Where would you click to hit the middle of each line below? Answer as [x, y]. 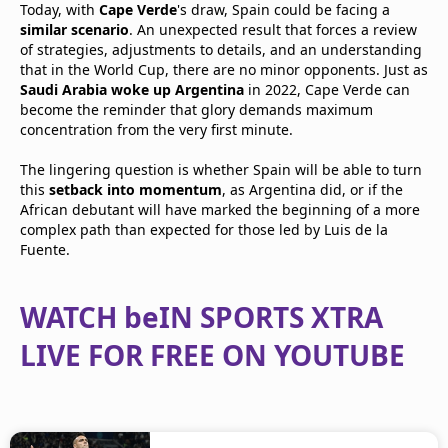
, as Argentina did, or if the [312, 189]
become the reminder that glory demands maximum [196, 109]
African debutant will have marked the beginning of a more [220, 209]
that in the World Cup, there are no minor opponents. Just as [224, 69]
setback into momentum [135, 189]
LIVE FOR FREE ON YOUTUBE [212, 355]
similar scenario [74, 29]
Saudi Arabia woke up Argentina [132, 89]
